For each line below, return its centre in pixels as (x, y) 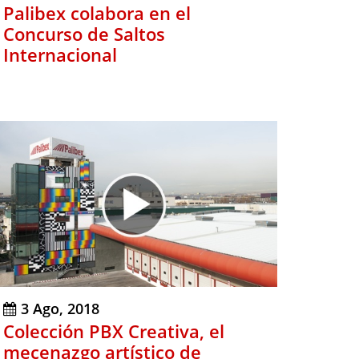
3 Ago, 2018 (60, 309)
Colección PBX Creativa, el (114, 331)
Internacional (60, 55)
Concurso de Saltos (84, 34)
